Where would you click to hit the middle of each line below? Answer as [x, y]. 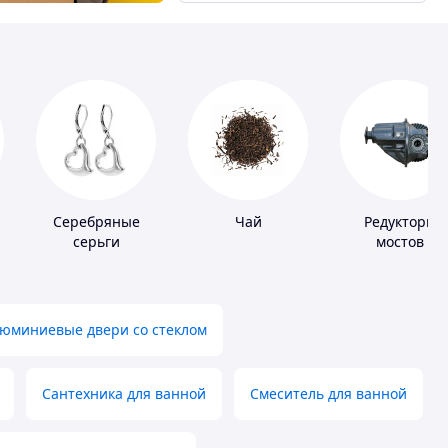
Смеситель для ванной [328, 394]
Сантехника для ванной [124, 394]
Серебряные [96, 222]
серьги [96, 242]
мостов [400, 242]
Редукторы [400, 222]
